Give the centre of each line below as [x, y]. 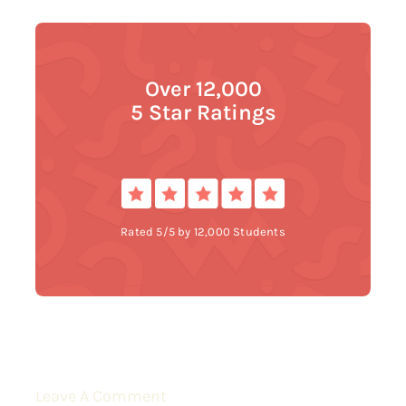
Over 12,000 [203, 89]
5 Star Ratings [203, 113]
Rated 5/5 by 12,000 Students [203, 232]
